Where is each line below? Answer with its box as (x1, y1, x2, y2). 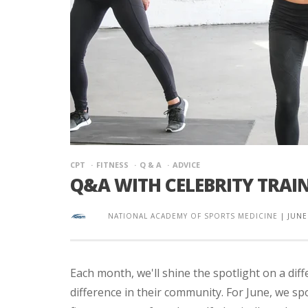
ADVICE (173, 159, 200, 170)
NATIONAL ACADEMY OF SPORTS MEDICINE (108, 211, 278, 221)
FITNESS (96, 159, 129, 170)
